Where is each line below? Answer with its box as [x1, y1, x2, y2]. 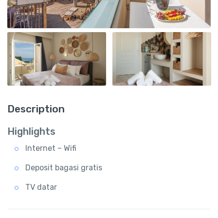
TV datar [25, 182, 57, 192]
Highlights [7, 125, 55, 137]
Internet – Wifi [25, 143, 76, 153]
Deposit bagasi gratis [25, 163, 102, 172]
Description [7, 102, 65, 115]
